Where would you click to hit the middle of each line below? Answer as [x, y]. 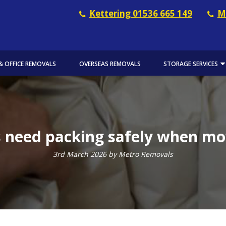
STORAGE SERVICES [191, 64]
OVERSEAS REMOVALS [110, 64]
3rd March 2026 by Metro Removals [113, 154]
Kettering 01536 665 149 [141, 13]
